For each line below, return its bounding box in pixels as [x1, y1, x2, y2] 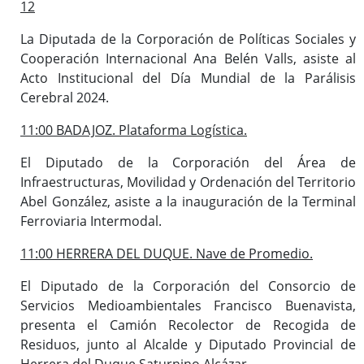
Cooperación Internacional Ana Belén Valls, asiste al [20, 49, 356, 67]
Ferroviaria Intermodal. [20, 211, 162, 230]
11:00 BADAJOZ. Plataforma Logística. [20, 120, 247, 139]
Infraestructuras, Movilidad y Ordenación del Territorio [20, 172, 356, 191]
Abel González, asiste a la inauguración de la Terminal [20, 192, 356, 210]
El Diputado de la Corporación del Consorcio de [20, 276, 356, 295]
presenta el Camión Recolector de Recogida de [20, 315, 356, 334]
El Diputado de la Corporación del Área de [20, 153, 356, 171]
